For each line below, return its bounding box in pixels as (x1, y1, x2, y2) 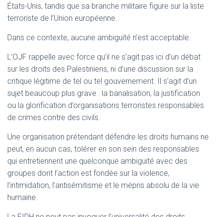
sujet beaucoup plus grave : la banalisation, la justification (7, 88, 200, 98)
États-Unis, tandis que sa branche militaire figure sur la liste (7, 1, 204, 11)
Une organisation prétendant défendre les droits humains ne (7, 132, 209, 141)
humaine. (7, 192, 38, 202)
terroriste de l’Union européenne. (7, 13, 117, 23)
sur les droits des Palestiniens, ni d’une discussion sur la (7, 64, 193, 74)
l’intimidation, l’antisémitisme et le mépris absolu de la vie (7, 180, 199, 190)
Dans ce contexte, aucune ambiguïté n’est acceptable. (7, 32, 191, 42)
